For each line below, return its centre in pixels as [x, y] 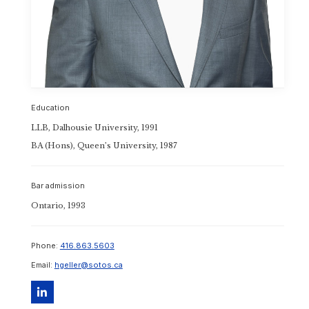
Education [50, 108]
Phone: [45, 246]
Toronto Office [114, 54]
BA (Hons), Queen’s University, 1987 [104, 146]
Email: [42, 265]
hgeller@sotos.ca [88, 265]
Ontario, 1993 [58, 206]
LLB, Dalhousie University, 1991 [94, 128]
